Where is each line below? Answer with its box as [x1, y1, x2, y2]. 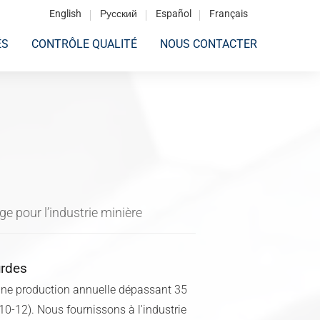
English [49, 8, 82, 20]
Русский [100, 8, 138, 20]
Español [155, 8, 191, 20]
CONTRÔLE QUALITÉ [31, 37, 137, 51]
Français [209, 8, 249, 20]
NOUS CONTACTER [160, 37, 257, 51]
